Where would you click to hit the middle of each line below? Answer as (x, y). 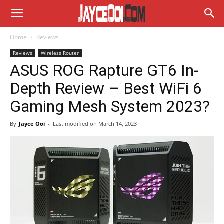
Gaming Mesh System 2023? (110, 106)
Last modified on (76, 124)
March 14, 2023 (118, 124)
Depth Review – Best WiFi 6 (106, 88)
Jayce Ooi (32, 124)
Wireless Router (60, 53)
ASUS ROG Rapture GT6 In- (104, 70)
